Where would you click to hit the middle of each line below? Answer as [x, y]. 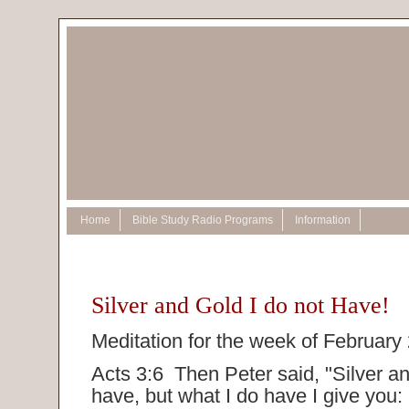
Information [323, 220]
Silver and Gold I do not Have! [241, 305]
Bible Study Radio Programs [203, 220]
